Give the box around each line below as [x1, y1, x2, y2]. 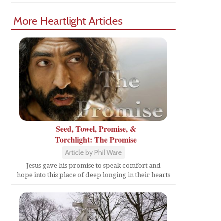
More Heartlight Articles [13, 14, 123, 28]
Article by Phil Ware [65, 148, 122, 157]
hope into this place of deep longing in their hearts [16, 171, 170, 179]
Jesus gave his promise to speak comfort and [26, 162, 161, 169]
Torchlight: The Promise [55, 134, 137, 145]
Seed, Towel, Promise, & [55, 123, 136, 134]
